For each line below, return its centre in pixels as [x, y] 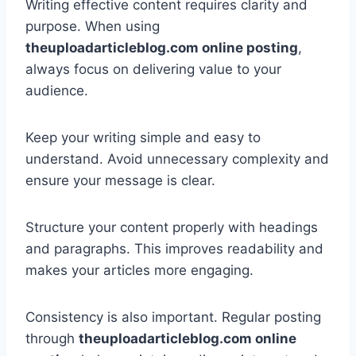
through [52, 339]
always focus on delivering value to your [153, 70]
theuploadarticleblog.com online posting [162, 48]
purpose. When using [93, 27]
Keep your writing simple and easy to [143, 138]
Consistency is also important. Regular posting [173, 317]
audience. [57, 91]
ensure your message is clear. [120, 181]
